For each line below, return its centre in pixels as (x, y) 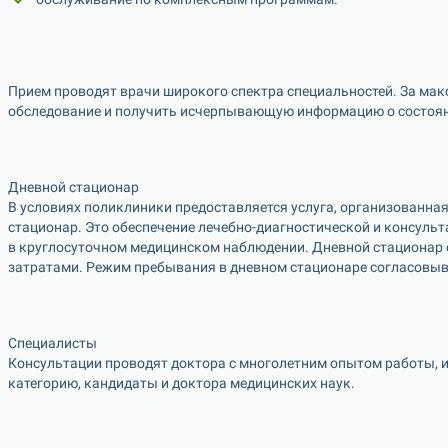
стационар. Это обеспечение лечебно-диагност (162, 227)
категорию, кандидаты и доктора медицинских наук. (181, 383)
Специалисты (52, 343)
